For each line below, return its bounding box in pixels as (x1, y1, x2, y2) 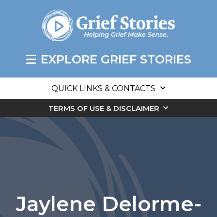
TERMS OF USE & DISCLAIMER (48, 104, 159, 113)
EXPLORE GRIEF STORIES (40, 52, 191, 67)
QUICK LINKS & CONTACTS (51, 84, 155, 93)
